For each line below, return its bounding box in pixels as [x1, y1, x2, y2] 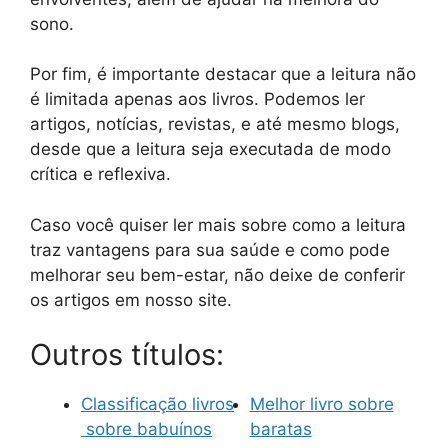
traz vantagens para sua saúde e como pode [30, 239, 390, 260]
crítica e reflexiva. [30, 164, 171, 185]
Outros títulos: [30, 337, 224, 373]
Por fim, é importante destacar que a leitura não [30, 64, 416, 85]
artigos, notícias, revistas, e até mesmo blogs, [30, 114, 400, 135]
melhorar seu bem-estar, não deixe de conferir [30, 264, 405, 285]
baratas [249, 419, 312, 440]
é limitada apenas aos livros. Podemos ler [30, 89, 365, 110]
